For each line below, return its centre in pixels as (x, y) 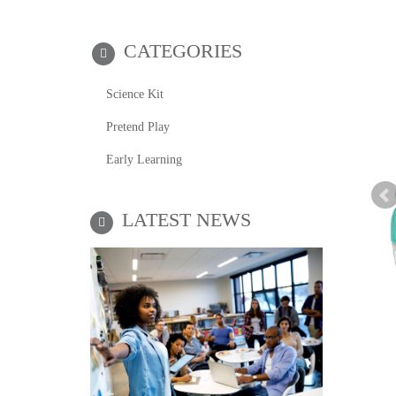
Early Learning (144, 160)
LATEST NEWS (187, 220)
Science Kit (135, 94)
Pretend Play (138, 127)
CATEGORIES (183, 51)
